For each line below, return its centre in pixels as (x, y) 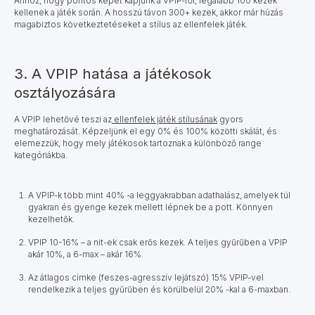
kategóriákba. (41, 155)
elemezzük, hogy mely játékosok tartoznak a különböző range (138, 143)
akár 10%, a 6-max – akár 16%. (86, 254)
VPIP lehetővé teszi (62, 119)
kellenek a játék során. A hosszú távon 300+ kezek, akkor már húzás (149, 12)
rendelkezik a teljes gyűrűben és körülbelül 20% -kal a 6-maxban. (159, 289)
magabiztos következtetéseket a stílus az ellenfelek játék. (131, 24)
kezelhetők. (51, 219)
